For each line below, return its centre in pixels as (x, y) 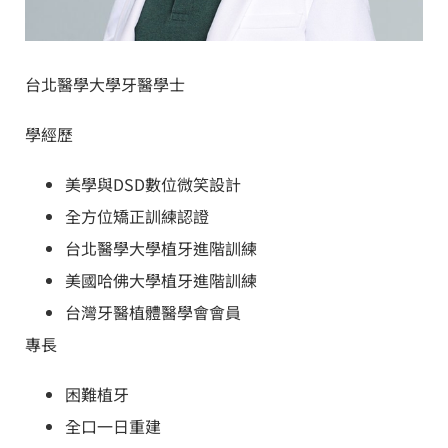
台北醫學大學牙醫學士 (105, 83)
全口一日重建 (113, 425)
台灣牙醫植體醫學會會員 (153, 311)
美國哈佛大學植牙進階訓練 (161, 279)
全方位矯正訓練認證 (137, 215)
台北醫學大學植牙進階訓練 (161, 247)
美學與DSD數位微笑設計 (153, 183)
